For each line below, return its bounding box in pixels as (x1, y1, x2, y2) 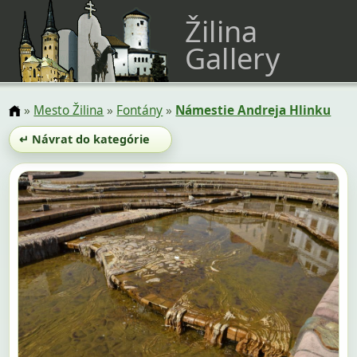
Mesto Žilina (33, 102, 104, 120)
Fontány (116, 102, 163, 120)
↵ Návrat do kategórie (18, 131, 150, 147)
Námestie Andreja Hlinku (175, 102, 331, 120)
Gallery (184, 39, 280, 78)
